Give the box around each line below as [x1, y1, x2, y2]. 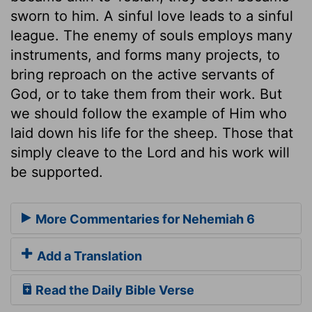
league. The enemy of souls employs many [10, 26, 292, 44]
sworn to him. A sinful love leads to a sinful [10, 7, 293, 24]
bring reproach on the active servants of [10, 65, 274, 83]
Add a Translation [34, 249, 142, 264]
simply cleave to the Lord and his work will [10, 143, 290, 161]
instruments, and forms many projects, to [10, 46, 280, 63]
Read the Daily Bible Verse [33, 283, 194, 298]
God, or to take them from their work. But [10, 85, 282, 102]
